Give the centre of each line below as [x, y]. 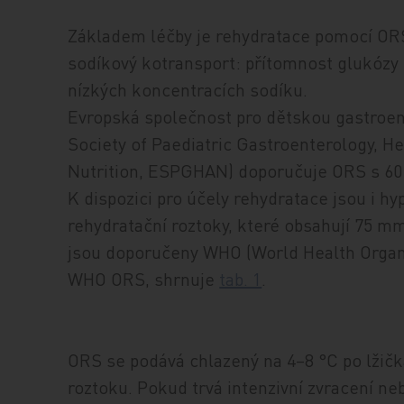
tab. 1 [241, 279]
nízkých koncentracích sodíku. [188, 90]
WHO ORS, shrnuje [144, 279]
